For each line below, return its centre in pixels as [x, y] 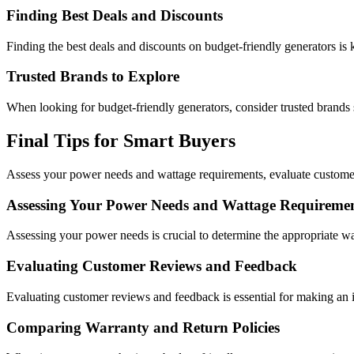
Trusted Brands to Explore [93, 77]
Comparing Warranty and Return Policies [143, 327]
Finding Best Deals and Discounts [115, 15]
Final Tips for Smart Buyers [121, 141]
